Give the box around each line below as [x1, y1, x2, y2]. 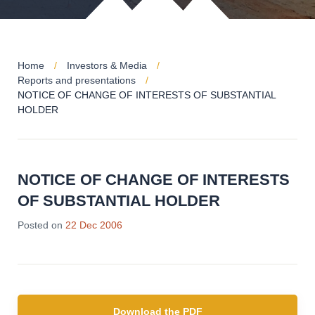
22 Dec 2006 [65, 219, 122, 231]
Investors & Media [67, 60, 147, 71]
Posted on [18, 219, 63, 231]
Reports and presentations [18, 75, 136, 86]
